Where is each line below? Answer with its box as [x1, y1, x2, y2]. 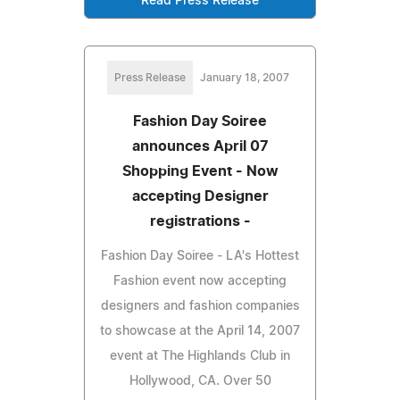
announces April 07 [131, 138, 269, 154]
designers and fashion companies [100, 299, 300, 312]
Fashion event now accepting [113, 274, 287, 287]
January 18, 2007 [200, 71, 289, 83]
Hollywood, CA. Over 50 [129, 374, 271, 387]
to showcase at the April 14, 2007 [100, 324, 300, 337]
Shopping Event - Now [121, 163, 279, 179]
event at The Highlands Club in [110, 349, 290, 362]
